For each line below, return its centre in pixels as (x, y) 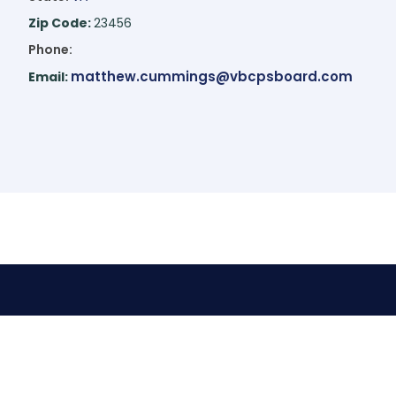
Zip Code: (61, 23)
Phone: (50, 50)
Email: (49, 77)
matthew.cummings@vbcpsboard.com (211, 77)
